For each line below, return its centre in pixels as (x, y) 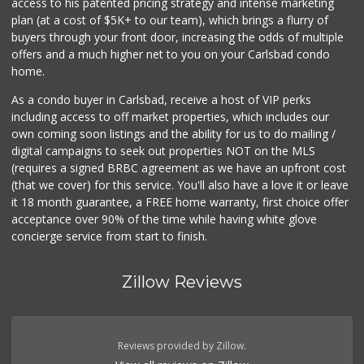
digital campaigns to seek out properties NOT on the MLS (164, 151)
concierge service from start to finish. (110, 236)
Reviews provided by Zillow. (182, 346)
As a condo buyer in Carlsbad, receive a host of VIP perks (162, 100)
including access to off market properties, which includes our (171, 117)
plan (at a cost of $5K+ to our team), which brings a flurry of (170, 20)
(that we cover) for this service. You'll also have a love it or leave (180, 185)
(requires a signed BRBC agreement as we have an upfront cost (179, 168)
